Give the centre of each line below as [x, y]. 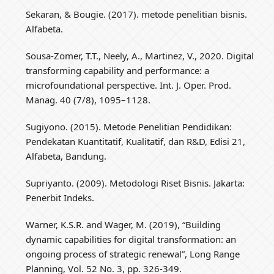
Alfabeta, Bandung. [66, 156]
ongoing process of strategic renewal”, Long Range [133, 254]
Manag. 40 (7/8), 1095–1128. [88, 100]
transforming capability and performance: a [118, 71]
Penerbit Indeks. [60, 198]
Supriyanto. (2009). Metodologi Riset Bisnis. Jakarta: [135, 183]
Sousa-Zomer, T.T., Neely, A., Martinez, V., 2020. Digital [140, 56]
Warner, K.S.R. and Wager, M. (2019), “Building [124, 225]
